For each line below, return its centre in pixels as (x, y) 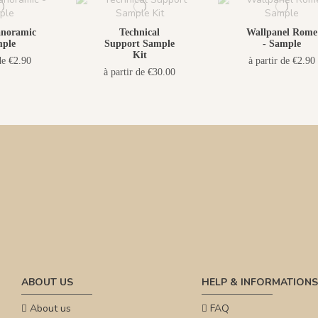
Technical (139, 33)
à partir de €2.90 (281, 60)
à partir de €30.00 (139, 72)
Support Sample (139, 44)
